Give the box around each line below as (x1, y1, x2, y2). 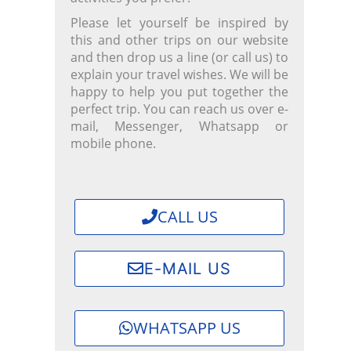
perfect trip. (71, 100, 143, 118)
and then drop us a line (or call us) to (71, 49, 288, 67)
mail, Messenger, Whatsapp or (71, 118, 288, 136)
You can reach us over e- (143, 100, 288, 118)
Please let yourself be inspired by (71, 14, 288, 32)
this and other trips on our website (71, 31, 288, 49)
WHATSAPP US (132, 317, 241, 338)
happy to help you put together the (71, 83, 288, 101)
